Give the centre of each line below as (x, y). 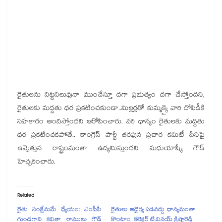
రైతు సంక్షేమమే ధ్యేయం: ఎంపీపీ (60, 210)
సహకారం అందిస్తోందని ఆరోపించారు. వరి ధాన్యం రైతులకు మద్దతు (111, 122)
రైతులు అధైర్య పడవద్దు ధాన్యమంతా (153, 210)
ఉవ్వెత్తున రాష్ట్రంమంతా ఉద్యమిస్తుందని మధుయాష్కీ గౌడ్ (111, 149)
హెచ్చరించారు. (36, 162)
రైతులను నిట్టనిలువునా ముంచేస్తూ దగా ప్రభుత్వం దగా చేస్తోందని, (111, 95)
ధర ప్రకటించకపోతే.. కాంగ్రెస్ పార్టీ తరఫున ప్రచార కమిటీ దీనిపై (111, 136)
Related (26, 196)
